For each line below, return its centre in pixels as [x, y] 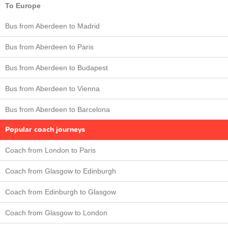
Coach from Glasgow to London [56, 212]
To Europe [23, 5]
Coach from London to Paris [50, 150]
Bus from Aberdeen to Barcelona [58, 109]
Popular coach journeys [45, 129]
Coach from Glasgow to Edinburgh [61, 171]
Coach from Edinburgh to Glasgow [61, 192]
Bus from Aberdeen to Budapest [56, 67]
